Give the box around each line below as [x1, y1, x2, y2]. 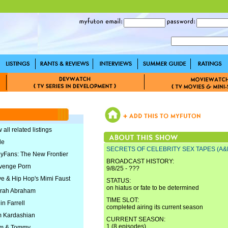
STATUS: [106, 177, 131, 184]
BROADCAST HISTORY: [106, 158, 174, 165]
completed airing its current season [106, 204, 203, 211]
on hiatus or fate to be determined [106, 184, 199, 191]
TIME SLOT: [106, 196, 139, 204]
